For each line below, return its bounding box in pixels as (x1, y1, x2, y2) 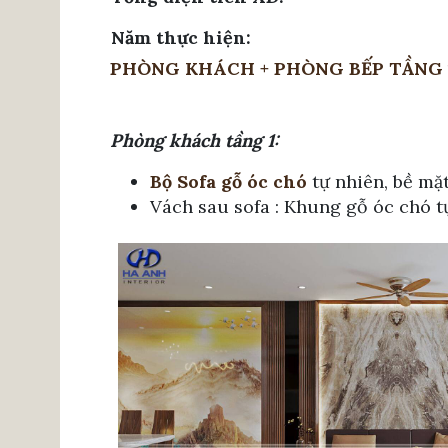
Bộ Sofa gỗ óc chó (150, 169, 307, 193)
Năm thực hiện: (111, 25, 251, 49)
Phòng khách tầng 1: (110, 128, 278, 152)
